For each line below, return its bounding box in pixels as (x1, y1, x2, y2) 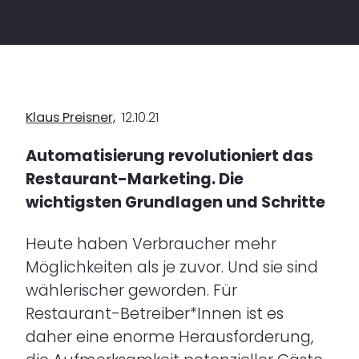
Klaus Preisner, (26, 107, 116, 127)
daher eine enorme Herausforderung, (26, 325, 314, 348)
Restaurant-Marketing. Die (26, 168, 244, 191)
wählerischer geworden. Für (26, 279, 238, 301)
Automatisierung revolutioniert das (26, 145, 314, 167)
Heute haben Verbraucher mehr (26, 232, 277, 255)
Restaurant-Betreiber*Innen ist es (26, 302, 284, 325)
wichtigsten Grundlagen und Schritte (26, 192, 326, 214)
